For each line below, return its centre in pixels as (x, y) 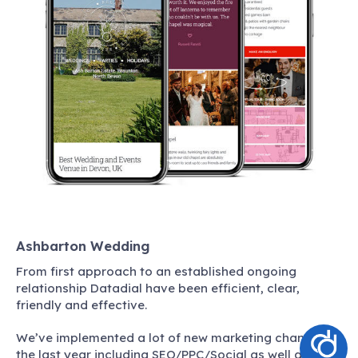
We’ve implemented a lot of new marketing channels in (179, 337)
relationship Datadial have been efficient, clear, (158, 288)
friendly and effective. (82, 304)
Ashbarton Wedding (83, 246)
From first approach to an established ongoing (156, 271)
